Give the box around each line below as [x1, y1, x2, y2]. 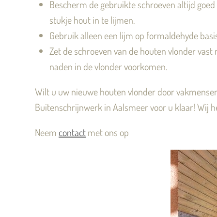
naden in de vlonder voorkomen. [49, 60, 167, 73]
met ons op [86, 126, 129, 139]
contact [59, 126, 86, 139]
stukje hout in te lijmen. [49, 14, 135, 26]
